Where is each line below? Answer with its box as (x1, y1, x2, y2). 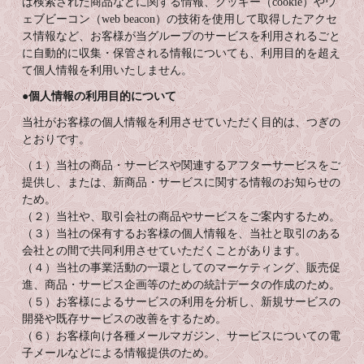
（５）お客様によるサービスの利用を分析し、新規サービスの (22, 296, 341, 308)
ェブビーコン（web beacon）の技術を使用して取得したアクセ (22, 13, 338, 25)
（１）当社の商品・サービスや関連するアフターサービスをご (22, 159, 341, 171)
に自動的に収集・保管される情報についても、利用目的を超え (22, 47, 341, 59)
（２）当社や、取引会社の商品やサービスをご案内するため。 (22, 210, 341, 223)
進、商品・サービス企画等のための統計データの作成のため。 (22, 279, 341, 291)
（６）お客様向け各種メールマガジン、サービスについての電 (22, 330, 341, 342)
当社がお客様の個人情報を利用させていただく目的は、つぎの (22, 116, 341, 128)
